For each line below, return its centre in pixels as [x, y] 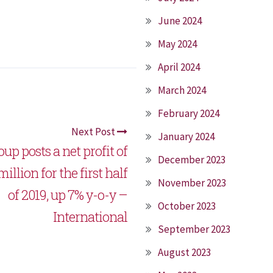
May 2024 [177, 44]
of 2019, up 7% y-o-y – [68, 195]
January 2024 [186, 136]
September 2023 [194, 229]
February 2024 [189, 113]
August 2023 [184, 252]
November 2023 [192, 183]
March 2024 [182, 90]
